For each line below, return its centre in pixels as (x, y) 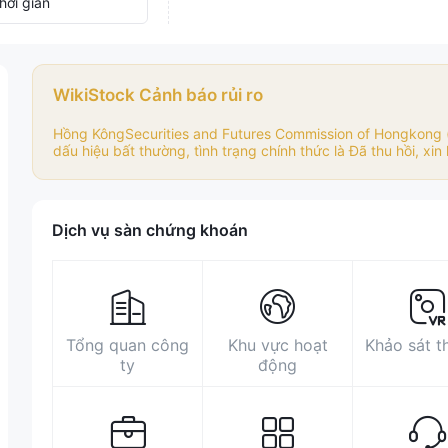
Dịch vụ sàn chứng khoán (150, 230)
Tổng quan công (128, 345)
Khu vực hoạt (277, 345)
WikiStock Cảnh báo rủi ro (158, 95)
